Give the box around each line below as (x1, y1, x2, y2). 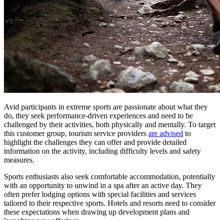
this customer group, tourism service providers (4, 129, 148, 137)
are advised (148, 129, 183, 137)
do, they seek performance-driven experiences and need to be (4, 111, 193, 120)
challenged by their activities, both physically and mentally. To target (4, 120, 216, 129)
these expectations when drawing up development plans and (4, 207, 190, 216)
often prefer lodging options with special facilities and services (4, 190, 196, 198)
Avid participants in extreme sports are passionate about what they (4, 102, 208, 111)
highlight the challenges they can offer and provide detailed (4, 137, 187, 146)
